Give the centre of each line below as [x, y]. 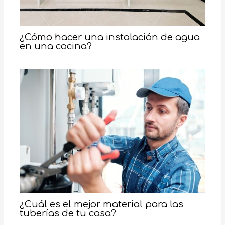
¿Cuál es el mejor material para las [101, 205]
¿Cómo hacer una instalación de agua [109, 37]
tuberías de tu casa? [68, 214]
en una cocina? [55, 46]
